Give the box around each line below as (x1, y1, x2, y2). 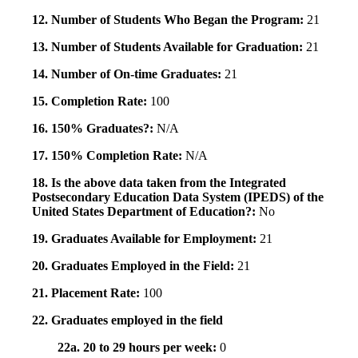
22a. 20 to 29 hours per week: (58, 340, 220, 355)
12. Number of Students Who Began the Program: (32, 13, 307, 27)
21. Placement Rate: (32, 286, 143, 300)
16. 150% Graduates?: (32, 121, 157, 136)
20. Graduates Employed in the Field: (32, 259, 237, 273)
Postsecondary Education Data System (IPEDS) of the (32, 190, 324, 205)
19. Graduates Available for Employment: (32, 232, 260, 246)
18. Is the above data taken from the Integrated (32, 176, 286, 190)
